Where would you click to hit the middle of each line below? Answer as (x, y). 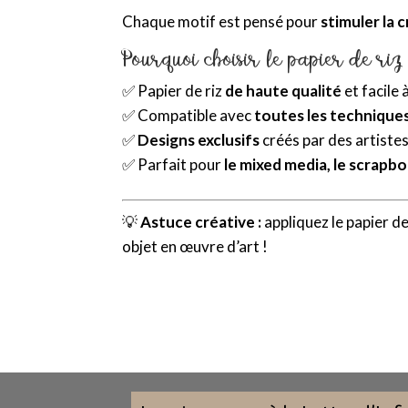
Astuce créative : (201, 221)
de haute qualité (284, 90)
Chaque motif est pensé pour (222, 21)
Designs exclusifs (199, 139)
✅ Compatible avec (189, 115)
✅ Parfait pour (173, 164)
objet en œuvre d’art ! (195, 246)
